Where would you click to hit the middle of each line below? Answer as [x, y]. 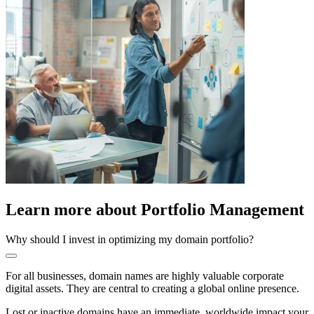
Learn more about [73, 210]
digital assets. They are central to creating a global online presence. [152, 289]
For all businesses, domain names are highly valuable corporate [145, 276]
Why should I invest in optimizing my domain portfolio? [130, 240]
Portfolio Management [223, 210]
